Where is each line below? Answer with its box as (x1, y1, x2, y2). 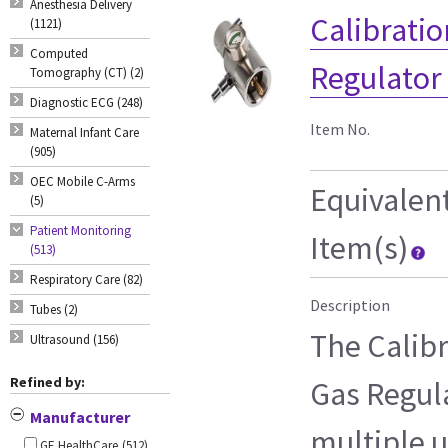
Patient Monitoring (30, 221, 131, 239)
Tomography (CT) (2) (30, 63, 144, 81)
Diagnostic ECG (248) (30, 93, 143, 111)
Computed (30, 44, 88, 62)
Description (310, 294, 390, 315)
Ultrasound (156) (30, 330, 119, 348)
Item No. (310, 118, 370, 139)
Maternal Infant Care (30, 123, 139, 141)
